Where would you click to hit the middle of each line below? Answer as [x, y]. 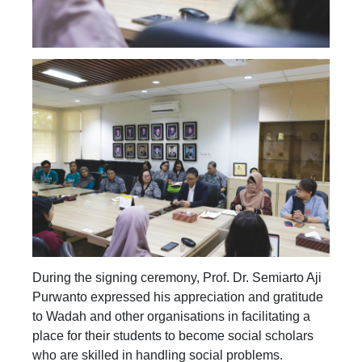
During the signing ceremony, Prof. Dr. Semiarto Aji [177, 277]
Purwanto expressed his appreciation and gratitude [178, 297]
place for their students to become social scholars [173, 335]
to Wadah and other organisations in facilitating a [171, 316]
